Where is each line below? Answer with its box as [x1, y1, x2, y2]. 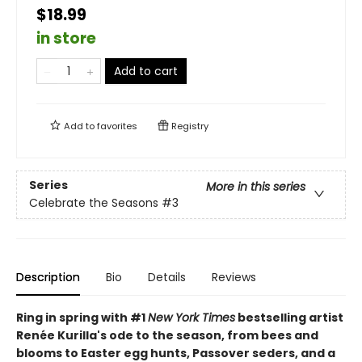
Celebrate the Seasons [29, 195, 158, 212]
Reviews [212, 269, 256, 285]
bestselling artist [235, 309, 343, 326]
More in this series [206, 179, 305, 196]
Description [16, 269, 80, 285]
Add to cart [114, 63, 178, 79]
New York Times [148, 309, 235, 326]
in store [36, 27, 96, 49]
